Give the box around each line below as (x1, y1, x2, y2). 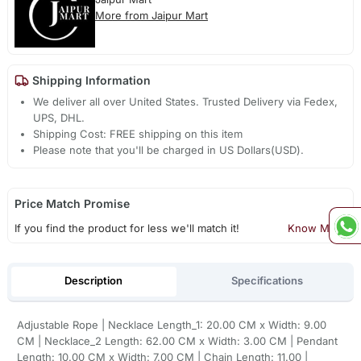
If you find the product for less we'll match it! (14, 222, 239, 235)
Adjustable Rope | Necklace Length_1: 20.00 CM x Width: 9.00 (16, 317, 326, 331)
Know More (288, 222, 347, 235)
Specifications (231, 274, 304, 288)
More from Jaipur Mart (94, 9, 208, 23)
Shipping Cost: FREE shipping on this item (33, 127, 243, 141)
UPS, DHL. (33, 111, 85, 125)
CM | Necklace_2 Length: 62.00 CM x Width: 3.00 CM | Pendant (16, 334, 338, 347)
